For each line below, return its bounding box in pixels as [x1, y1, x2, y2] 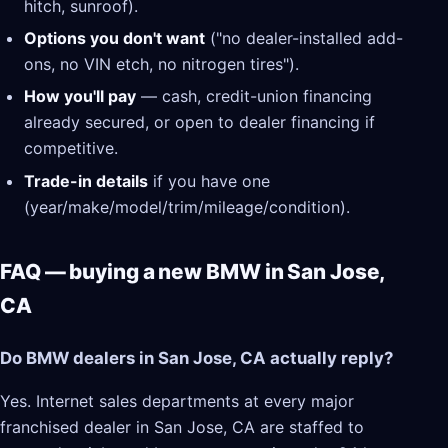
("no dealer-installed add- [205, 28, 403, 49]
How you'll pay [24, 86, 136, 107]
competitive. [24, 138, 118, 159]
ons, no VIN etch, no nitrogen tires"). [24, 54, 299, 75]
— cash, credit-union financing [136, 86, 372, 107]
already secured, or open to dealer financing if [24, 112, 375, 133]
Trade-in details [24, 170, 148, 191]
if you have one [148, 170, 270, 191]
